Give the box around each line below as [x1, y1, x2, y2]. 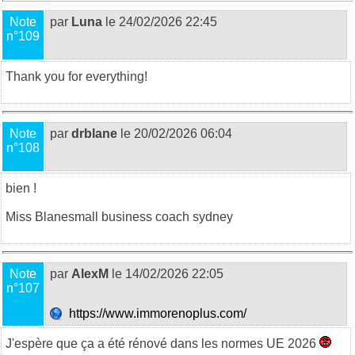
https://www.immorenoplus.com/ [63, 306, 250, 320]
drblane [71, 126, 117, 140]
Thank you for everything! [6, 69, 147, 83]
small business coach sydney [68, 209, 233, 223]
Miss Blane [6, 209, 68, 223]
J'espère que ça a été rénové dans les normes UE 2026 [6, 336, 319, 350]
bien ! [6, 181, 36, 195]
